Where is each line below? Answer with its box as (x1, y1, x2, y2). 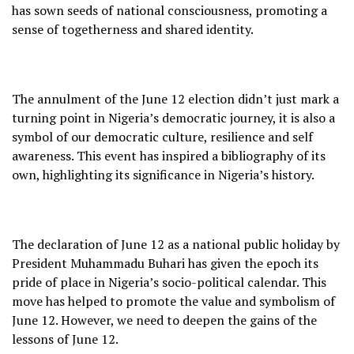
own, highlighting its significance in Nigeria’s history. (12, 165, 314, 183)
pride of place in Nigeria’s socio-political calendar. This (12, 273, 326, 291)
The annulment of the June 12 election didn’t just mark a (12, 89, 339, 107)
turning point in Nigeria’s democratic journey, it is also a (12, 108, 335, 126)
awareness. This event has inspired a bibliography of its (12, 146, 326, 164)
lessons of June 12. (12, 330, 119, 348)
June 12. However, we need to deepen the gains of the (12, 311, 317, 329)
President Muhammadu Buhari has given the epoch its (12, 254, 318, 272)
